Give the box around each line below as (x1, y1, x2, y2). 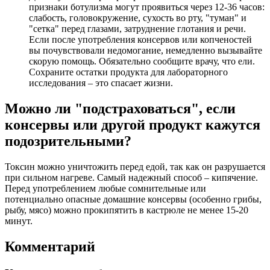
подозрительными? (5, 133, 131, 149)
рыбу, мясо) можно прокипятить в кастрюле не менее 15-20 (5, 204, 248, 215)
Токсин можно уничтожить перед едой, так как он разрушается (5, 161, 265, 172)
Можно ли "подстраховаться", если (5, 101, 236, 117)
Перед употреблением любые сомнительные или (5, 183, 206, 193)
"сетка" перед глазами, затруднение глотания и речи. (29, 24, 246, 34)
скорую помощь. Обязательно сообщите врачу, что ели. (29, 56, 255, 67)
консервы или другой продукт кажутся (5, 117, 260, 133)
